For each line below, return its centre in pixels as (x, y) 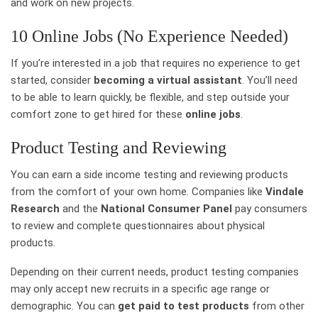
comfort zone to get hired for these (98, 114)
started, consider (52, 80)
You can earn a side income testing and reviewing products (149, 174)
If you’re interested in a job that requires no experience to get (155, 63)
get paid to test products (183, 306)
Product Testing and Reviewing (119, 147)
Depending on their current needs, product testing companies (155, 272)
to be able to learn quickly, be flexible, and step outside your (150, 97)
